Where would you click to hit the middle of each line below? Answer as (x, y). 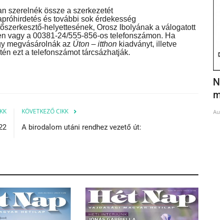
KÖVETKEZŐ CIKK (45, 111)
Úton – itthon (95, 44)
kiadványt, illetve (147, 44)
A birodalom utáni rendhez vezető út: (82, 127)
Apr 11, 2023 (52, 99)
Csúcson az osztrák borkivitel (102, 82)
